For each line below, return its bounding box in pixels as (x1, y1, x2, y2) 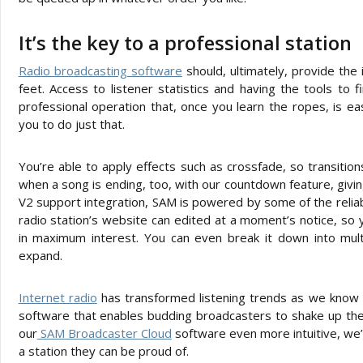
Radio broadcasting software (18, 62, 182, 79)
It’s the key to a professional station (18, 29, 352, 56)
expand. (18, 246, 62, 263)
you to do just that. (18, 115, 125, 132)
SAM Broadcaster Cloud (36, 324, 172, 341)
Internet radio (18, 288, 97, 305)
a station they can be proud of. (18, 342, 189, 359)
